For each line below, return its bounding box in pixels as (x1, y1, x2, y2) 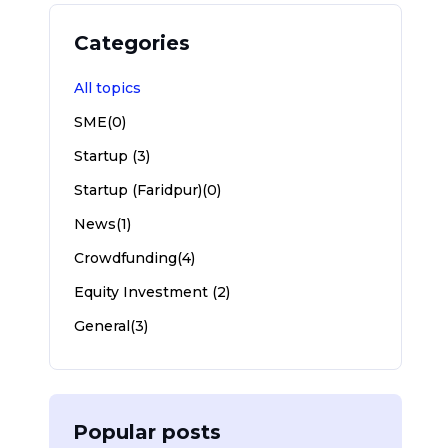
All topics (73, 79, 141, 98)
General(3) (73, 317, 148, 336)
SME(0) (73, 113, 126, 132)
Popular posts (72, 420, 221, 445)
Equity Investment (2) (73, 283, 230, 302)
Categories (73, 31, 190, 56)
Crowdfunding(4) (73, 249, 195, 268)
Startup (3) (73, 147, 150, 166)
